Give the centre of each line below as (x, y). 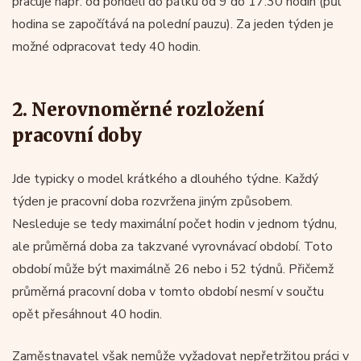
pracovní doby (77, 135)
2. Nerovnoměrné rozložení (138, 109)
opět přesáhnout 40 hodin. (87, 314)
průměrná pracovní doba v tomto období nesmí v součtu (168, 291)
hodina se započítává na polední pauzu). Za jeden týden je (173, 24)
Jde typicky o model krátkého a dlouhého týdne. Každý (165, 178)
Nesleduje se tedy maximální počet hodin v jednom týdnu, (174, 224)
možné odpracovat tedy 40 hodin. (106, 46)
